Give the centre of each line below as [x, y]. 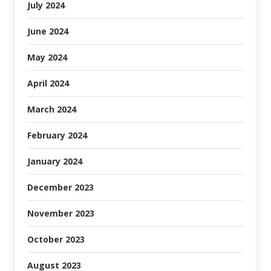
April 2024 [48, 83]
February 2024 [57, 135]
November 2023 [61, 214]
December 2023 [60, 188]
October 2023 [56, 240]
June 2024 [48, 31]
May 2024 [47, 57]
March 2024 [52, 109]
